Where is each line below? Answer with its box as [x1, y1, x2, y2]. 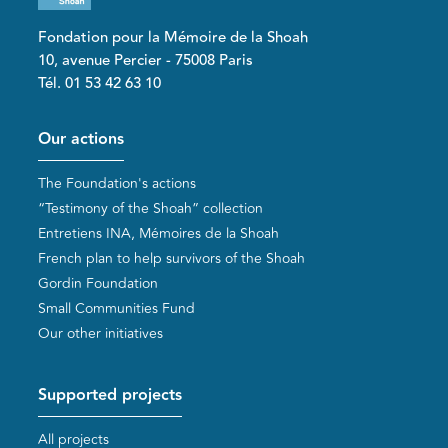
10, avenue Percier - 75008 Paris [38, 48, 254, 72]
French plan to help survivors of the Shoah [38, 248, 306, 270]
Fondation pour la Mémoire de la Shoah [38, 25, 309, 49]
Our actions [38, 126, 125, 152]
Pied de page [21, 105, 163, 141]
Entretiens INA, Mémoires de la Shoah [38, 223, 280, 245]
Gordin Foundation [38, 273, 159, 295]
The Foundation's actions [38, 173, 197, 195]
